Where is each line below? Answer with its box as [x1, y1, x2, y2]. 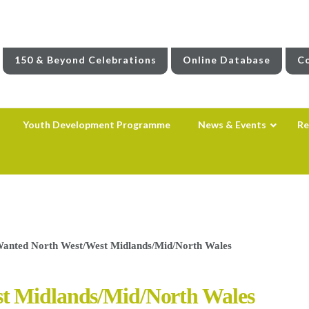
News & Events [197, 118, 266, 130]
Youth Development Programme [22, 118, 170, 130]
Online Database [183, 53, 271, 66]
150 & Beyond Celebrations [14, 53, 157, 66]
